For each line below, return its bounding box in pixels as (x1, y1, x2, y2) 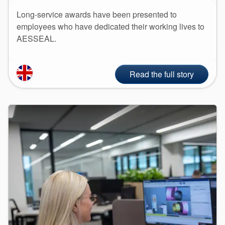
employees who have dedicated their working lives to (17, 20, 204, 32)
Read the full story (130, 68, 194, 80)
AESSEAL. (17, 32, 56, 44)
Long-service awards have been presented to (17, 8, 177, 20)
